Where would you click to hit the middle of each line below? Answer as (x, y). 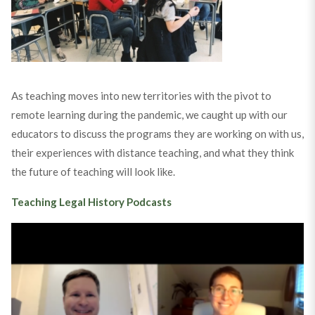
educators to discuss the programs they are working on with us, (157, 134)
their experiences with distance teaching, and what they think (152, 153)
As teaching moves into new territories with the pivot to (141, 96)
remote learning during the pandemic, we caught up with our (149, 115)
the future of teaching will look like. (93, 172)
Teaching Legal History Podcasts (91, 202)
